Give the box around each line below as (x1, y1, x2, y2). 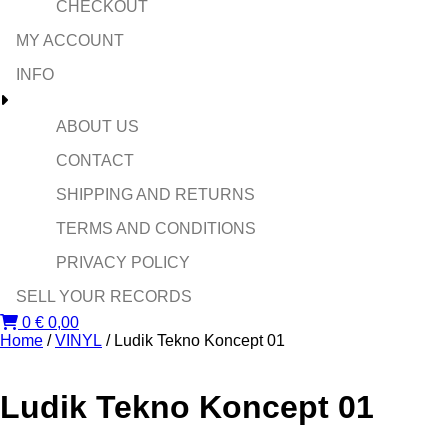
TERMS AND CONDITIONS (56, 220, 256, 237)
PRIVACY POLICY (56, 254, 190, 271)
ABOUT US (56, 118, 139, 135)
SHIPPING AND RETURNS (56, 186, 255, 203)
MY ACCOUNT (16, 32, 124, 49)
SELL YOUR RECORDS (16, 288, 192, 305)
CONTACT (56, 152, 134, 169)
